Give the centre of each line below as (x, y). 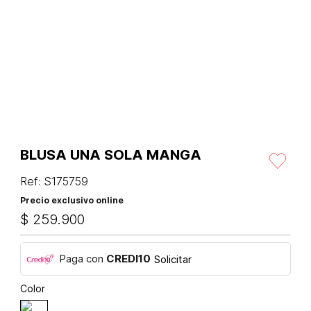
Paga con (83, 259)
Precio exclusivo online (72, 201)
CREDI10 (128, 259)
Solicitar (173, 259)
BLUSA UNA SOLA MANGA (111, 155)
